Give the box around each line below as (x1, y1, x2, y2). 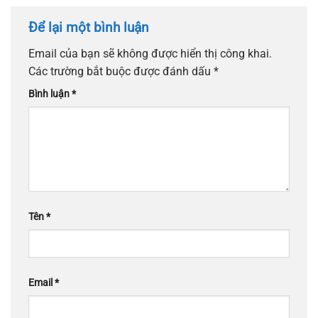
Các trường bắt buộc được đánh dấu (28, 65, 214, 79)
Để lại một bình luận (28, 18, 153, 35)
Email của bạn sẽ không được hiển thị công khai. (28, 47, 272, 61)
